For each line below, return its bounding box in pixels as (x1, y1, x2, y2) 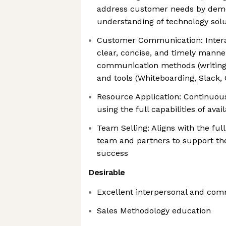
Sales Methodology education (97, 206, 211, 215)
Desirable (89, 167, 126, 177)
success (97, 148, 128, 158)
